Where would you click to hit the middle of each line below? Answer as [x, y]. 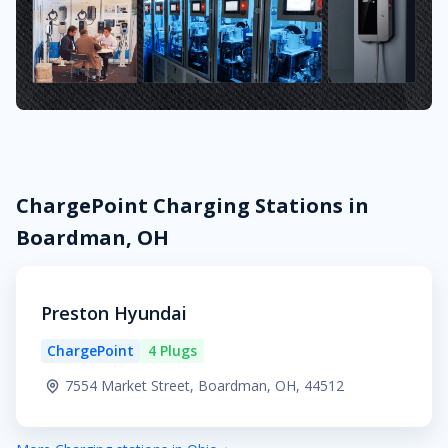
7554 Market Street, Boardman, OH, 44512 [204, 385]
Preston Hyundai [114, 312]
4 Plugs [172, 350]
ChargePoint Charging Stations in [192, 205]
